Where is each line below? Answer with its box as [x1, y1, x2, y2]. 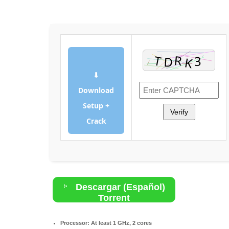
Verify [170, 107, 188, 116]
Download [78, 85, 114, 95]
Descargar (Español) [73, 181, 165, 192]
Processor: [60, 219, 89, 226]
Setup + [83, 100, 109, 110]
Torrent [98, 192, 130, 203]
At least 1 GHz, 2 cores [89, 219, 152, 226]
